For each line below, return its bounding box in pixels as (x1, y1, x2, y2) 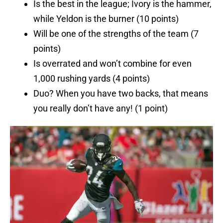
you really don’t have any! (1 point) (33, 103, 168, 114)
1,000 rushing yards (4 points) (33, 73, 150, 84)
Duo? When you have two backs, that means (33, 88, 208, 99)
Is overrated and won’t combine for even (33, 58, 192, 69)
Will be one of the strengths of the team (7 (33, 28, 199, 39)
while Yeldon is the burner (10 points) (33, 13, 179, 24)
